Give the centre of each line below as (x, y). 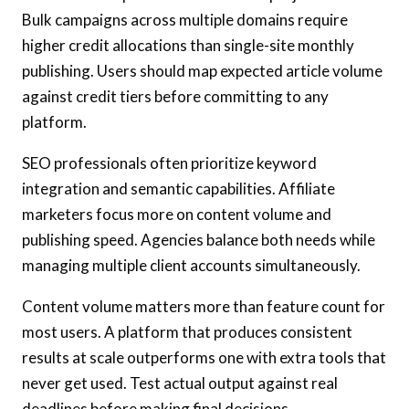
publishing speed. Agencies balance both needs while (199, 240)
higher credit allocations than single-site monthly (188, 46)
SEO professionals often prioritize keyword (169, 163)
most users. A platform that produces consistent (187, 332)
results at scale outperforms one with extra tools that (204, 358)
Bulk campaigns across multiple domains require (185, 20)
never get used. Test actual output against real (180, 383)
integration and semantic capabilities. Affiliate (178, 189)
